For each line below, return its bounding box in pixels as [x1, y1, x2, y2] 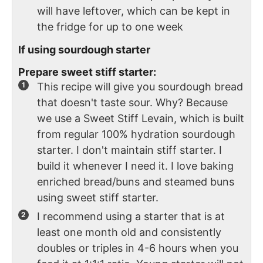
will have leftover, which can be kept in [37, 4, 230, 17]
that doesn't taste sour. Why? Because [37, 96, 228, 109]
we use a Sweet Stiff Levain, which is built [37, 112, 244, 124]
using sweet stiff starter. [37, 191, 159, 204]
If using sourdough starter [18, 43, 150, 56]
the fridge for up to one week [37, 20, 183, 33]
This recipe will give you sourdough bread [37, 80, 243, 93]
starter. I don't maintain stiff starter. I [37, 143, 222, 156]
